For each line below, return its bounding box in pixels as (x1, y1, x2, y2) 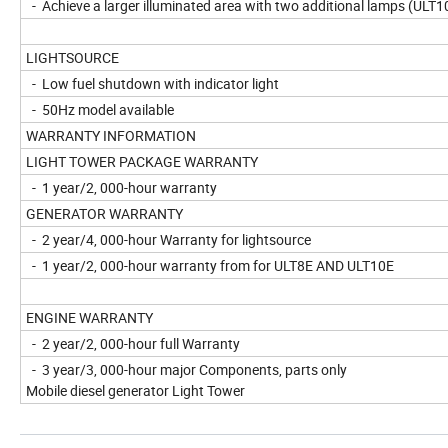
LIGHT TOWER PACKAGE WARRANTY (26, 152, 258, 172)
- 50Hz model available (26, 100, 174, 120)
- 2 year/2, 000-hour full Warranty (26, 334, 240, 354)
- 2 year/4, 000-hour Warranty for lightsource (26, 230, 311, 250)
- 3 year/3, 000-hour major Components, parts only (26, 360, 347, 380)
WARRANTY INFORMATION (26, 126, 196, 146)
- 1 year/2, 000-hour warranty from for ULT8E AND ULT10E (26, 256, 394, 276)
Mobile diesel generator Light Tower (26, 381, 245, 401)
